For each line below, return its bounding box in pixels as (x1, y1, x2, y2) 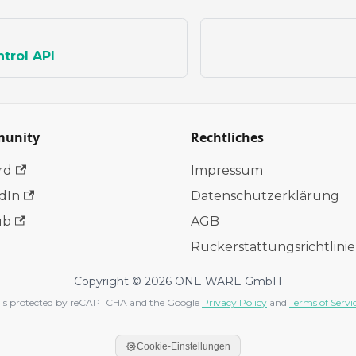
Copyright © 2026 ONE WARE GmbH (74, 274, 282, 289)
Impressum (191, 163, 263, 179)
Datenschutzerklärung (191, 188, 339, 204)
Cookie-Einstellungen (137, 341, 230, 353)
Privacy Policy (202, 296, 267, 309)
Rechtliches (191, 129, 264, 147)
